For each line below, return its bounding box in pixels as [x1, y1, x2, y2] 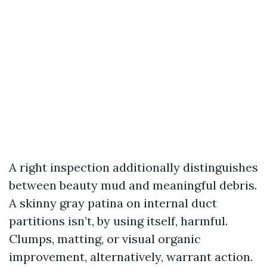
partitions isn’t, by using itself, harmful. [9, 213, 228, 228]
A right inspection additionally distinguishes [9, 160, 258, 175]
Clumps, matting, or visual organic [9, 231, 201, 246]
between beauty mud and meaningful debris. [9, 178, 257, 193]
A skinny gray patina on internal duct [9, 195, 217, 210]
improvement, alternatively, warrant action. [9, 249, 253, 264]
